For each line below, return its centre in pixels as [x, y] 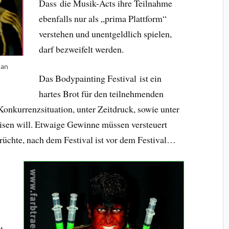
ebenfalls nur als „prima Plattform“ [102, 19]
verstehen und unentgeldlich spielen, [105, 34]
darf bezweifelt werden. [81, 49]
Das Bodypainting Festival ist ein [100, 78]
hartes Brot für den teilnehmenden [101, 94]
